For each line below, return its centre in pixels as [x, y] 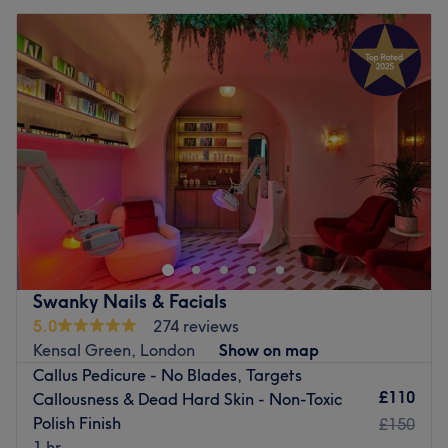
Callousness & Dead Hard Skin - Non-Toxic [187, 398]
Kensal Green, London [114, 349]
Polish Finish [77, 422]
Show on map [269, 349]
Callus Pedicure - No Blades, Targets [167, 374]
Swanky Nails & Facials [130, 301]
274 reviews [196, 325]
